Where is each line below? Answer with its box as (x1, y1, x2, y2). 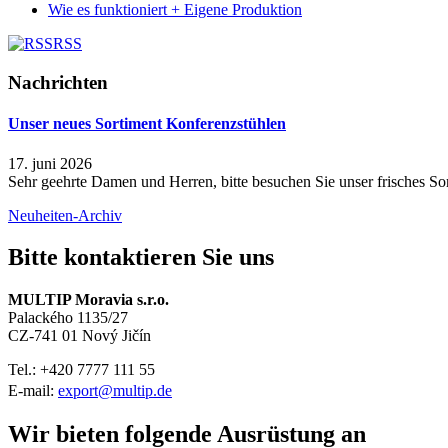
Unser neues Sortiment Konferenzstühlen (8, 115, 286, 133)
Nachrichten (8, 72, 108, 93)
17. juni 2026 (8, 154, 92, 172)
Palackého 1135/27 (8, 309, 128, 327)
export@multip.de (58, 382, 172, 400)
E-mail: (8, 382, 58, 400)
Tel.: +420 (8, 361, 77, 379)
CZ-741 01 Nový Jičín (8, 327, 151, 345)
